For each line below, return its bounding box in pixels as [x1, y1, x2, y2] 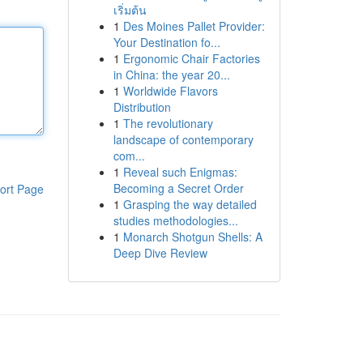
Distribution [113, 99, 171, 115]
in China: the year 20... [113, 66, 230, 83]
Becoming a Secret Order [113, 180, 244, 196]
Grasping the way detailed [122, 196, 257, 212]
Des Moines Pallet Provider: [122, 18, 265, 34]
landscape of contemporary [113, 131, 254, 147]
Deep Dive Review [113, 245, 207, 261]
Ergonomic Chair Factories [122, 50, 260, 66]
